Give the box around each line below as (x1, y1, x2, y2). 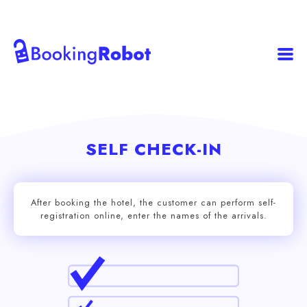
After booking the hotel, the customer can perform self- (31, 195, 276, 209)
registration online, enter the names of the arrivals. (40, 208, 267, 222)
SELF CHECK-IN (85, 136, 222, 161)
